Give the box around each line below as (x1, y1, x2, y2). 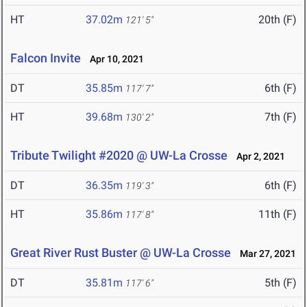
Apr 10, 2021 (84, 53, 144, 65)
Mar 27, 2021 (234, 248, 296, 260)
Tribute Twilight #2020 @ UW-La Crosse (10, 148, 228, 163)
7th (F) (265, 110, 297, 124)
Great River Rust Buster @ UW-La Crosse (10, 245, 231, 260)
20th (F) (258, 13, 297, 27)
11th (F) (258, 208, 297, 221)
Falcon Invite (10, 51, 81, 66)
